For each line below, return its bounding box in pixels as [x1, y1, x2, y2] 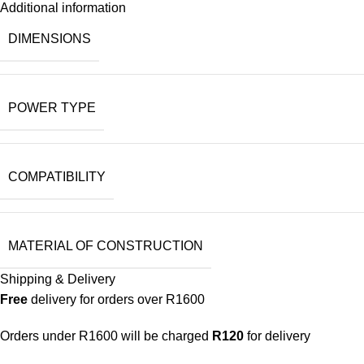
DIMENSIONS [8, 32, 91, 45]
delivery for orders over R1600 [28, 292, 205, 306]
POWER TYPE [8, 101, 96, 115]
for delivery [244, 329, 310, 343]
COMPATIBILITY [8, 170, 106, 184]
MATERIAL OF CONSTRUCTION [8, 239, 203, 253]
